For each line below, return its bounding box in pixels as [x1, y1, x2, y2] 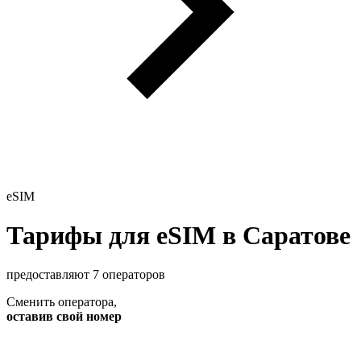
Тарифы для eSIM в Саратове [6, 220, 351, 250]
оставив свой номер [6, 309, 122, 324]
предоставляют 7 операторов [6, 268, 165, 282]
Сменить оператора [6, 295, 114, 309]
